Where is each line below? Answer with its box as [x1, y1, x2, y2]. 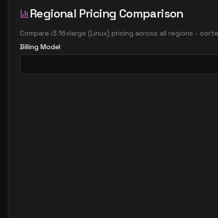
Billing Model [20, 42, 60, 51]
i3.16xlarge [51, 29, 86, 37]
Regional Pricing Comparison [30, 6, 183, 21]
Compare [20, 29, 51, 37]
